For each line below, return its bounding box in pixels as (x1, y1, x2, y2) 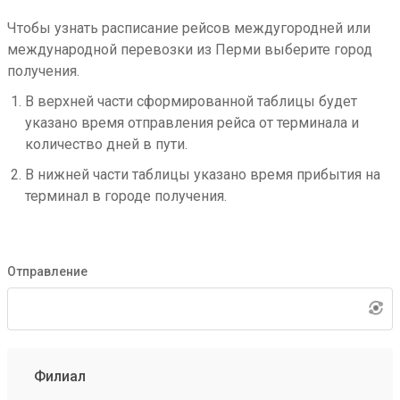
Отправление (7, 264, 87, 279)
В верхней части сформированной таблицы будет (25, 93, 357, 110)
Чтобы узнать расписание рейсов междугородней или (7, 20, 371, 37)
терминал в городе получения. (25, 187, 227, 204)
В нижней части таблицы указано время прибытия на (25, 166, 380, 183)
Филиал (34, 368, 86, 385)
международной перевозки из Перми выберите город (7, 41, 372, 58)
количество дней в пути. (25, 136, 187, 153)
